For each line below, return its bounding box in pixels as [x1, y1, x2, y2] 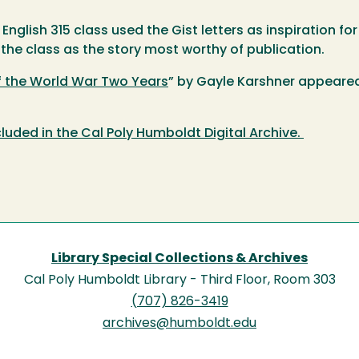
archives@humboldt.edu [103, 317, 256, 330]
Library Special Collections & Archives [51, 252, 308, 265]
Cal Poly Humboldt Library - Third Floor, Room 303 [23, 273, 336, 287]
